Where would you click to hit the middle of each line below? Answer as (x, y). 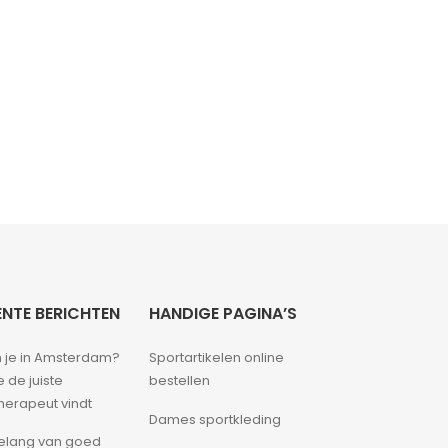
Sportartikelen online (217, 357)
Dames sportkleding (215, 419)
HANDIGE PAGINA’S (223, 313)
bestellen (180, 380)
